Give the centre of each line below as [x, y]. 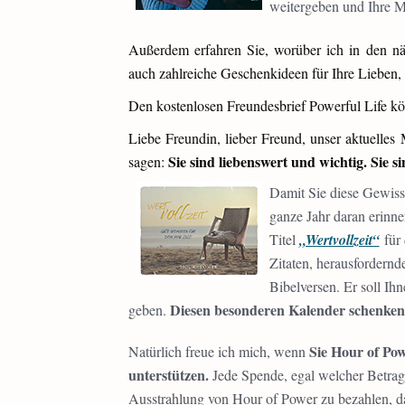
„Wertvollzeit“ [339, 240]
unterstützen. [168, 375]
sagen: [148, 161]
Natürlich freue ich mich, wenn [218, 351]
